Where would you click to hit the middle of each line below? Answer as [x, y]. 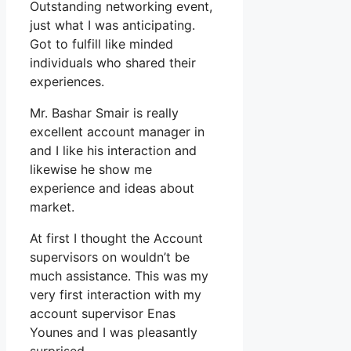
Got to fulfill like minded [101, 44]
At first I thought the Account [116, 239]
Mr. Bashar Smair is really [104, 113]
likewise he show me [91, 170]
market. [52, 207]
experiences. [67, 82]
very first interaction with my [116, 295]
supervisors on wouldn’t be [110, 257]
